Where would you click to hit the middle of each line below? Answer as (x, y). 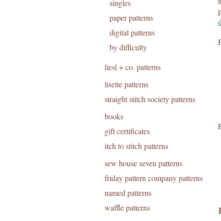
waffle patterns (127, 207)
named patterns (128, 193)
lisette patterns (127, 84)
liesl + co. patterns (133, 67)
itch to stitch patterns (136, 146)
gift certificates (127, 131)
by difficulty (128, 47)
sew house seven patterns (144, 163)
